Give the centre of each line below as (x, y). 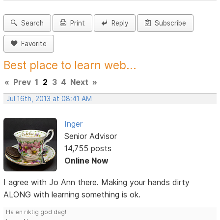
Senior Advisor (90, 136)
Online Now (86, 161)
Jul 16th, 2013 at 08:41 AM (49, 99)
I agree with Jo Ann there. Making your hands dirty (97, 182)
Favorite (32, 44)
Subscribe (169, 23)
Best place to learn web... (70, 65)
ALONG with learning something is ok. (72, 194)
